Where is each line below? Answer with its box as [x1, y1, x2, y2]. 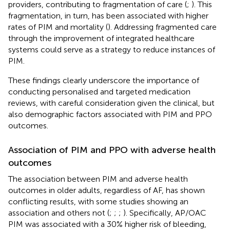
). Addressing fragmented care [108, 22, 217, 32]
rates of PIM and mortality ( [8, 22, 108, 32]
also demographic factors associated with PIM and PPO [8, 109, 212, 119]
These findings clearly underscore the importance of [8, 75, 199, 85]
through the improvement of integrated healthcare [8, 33, 195, 43]
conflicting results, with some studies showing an [8, 196, 188, 206]
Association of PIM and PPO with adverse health [8, 144, 216, 156]
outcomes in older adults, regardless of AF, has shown [8, 185, 205, 195]
